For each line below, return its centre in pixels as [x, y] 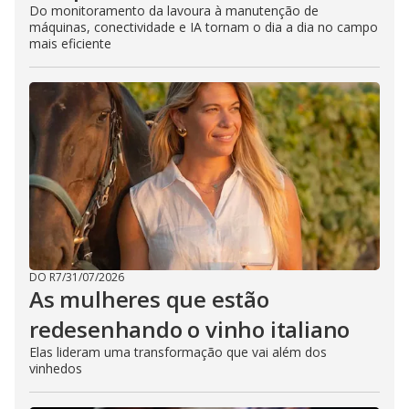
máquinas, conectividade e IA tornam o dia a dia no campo [204, 26]
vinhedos [56, 368]
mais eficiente [70, 43]
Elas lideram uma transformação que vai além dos [178, 351]
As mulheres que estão [149, 299]
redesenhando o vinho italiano [190, 329]
